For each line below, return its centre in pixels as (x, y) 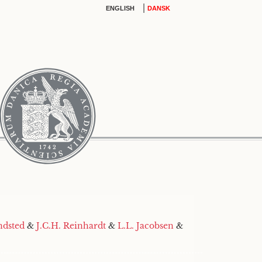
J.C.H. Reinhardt (71, 226)
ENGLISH (120, 8)
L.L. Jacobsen (146, 226)
